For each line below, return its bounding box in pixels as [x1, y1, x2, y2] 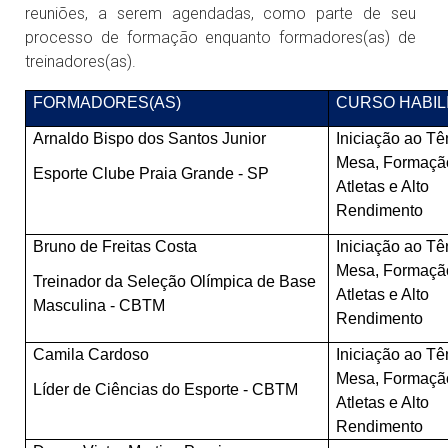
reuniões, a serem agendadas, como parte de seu [25, 4, 417, 23]
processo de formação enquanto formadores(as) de [25, 28, 417, 47]
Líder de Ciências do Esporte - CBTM [33, 380, 299, 398]
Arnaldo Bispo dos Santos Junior [33, 130, 267, 147]
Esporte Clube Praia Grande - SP [33, 164, 270, 182]
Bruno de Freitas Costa [33, 238, 198, 255]
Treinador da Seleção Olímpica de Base [33, 272, 317, 290]
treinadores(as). [25, 52, 136, 71]
